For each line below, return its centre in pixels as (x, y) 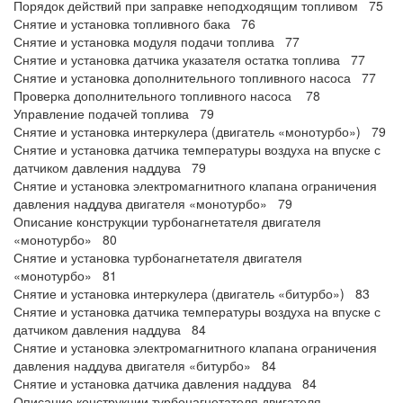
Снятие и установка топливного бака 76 (134, 23)
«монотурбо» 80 (65, 239)
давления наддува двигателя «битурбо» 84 (145, 365)
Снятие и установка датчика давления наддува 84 (165, 383)
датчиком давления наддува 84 (110, 329)
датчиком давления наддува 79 (110, 167)
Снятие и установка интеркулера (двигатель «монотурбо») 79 (200, 131)
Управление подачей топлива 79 (114, 113)
